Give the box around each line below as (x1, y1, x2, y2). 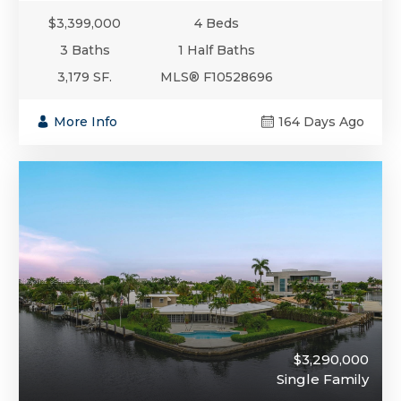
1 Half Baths (178, 42, 256, 59)
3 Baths (59, 42, 110, 59)
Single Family (277, 371, 369, 388)
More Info (54, 114, 117, 131)
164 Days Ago (278, 114, 364, 131)
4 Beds (194, 15, 240, 32)
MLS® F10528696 (160, 69, 274, 86)
